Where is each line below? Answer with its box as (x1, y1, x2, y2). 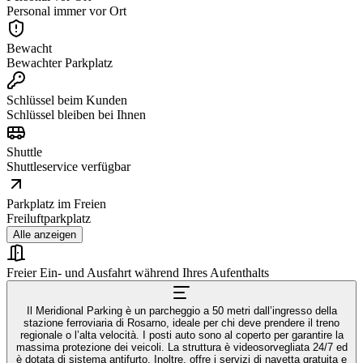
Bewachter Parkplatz (6, 55, 113, 70)
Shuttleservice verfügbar (6, 159, 130, 173)
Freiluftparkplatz (6, 211, 91, 225)
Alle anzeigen (13, 228, 76, 241)
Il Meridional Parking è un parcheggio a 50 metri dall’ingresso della (26, 304, 337, 317)
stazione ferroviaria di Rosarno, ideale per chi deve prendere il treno (23, 316, 340, 329)
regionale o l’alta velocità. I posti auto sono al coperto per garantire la (19, 328, 344, 341)
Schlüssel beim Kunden (6, 92, 127, 107)
